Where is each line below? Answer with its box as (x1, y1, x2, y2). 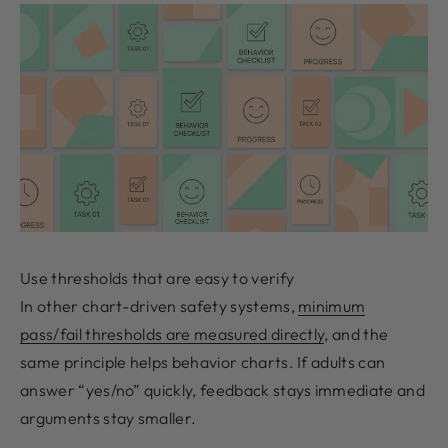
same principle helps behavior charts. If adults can (20, 352, 386, 373)
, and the (324, 324, 389, 345)
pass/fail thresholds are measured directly (20, 324, 325, 345)
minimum (298, 296, 366, 317)
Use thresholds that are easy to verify (20, 268, 295, 289)
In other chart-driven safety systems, (20, 296, 299, 317)
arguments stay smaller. (20, 408, 197, 429)
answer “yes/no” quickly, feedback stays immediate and (20, 380, 425, 401)
